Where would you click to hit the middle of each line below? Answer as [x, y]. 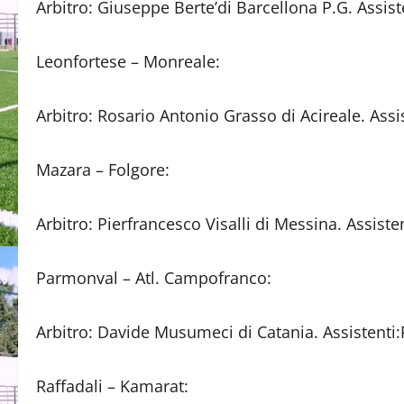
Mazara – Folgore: [103, 170]
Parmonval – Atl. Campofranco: [154, 278]
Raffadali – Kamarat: [112, 386]
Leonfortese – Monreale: [128, 61]
